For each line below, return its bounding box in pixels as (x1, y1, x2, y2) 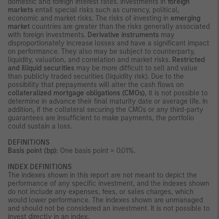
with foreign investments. (8, 30, 88, 39)
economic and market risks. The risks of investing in (8, 14, 171, 22)
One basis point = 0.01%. (60, 146, 135, 155)
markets (8, 5, 33, 14)
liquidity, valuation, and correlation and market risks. (8, 55, 172, 64)
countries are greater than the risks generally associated (30, 22, 210, 31)
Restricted (172, 55, 205, 64)
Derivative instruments (88, 30, 159, 39)
